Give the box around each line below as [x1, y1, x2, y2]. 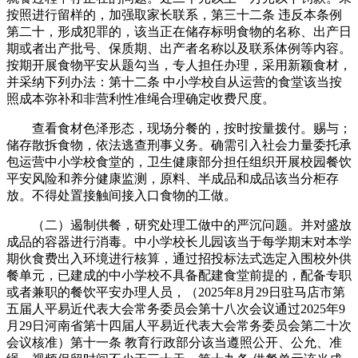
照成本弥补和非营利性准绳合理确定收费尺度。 [6, 91, 275, 105]
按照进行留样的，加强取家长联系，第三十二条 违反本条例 [6, 7, 342, 22]
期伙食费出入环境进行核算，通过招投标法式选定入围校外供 [6, 251, 352, 265]
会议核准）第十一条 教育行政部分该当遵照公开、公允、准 [6, 335, 342, 349]
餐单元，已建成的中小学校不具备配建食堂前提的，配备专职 [6, 268, 352, 282]
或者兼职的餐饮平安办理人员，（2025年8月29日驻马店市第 [6, 284, 345, 299]
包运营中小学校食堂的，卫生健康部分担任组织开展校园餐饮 [6, 154, 352, 169]
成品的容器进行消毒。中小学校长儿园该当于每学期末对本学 [6, 234, 352, 249]
